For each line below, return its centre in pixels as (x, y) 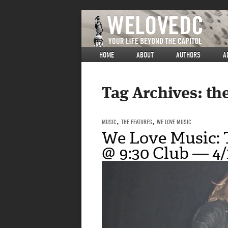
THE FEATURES (136, 122)
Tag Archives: (154, 94)
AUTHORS (188, 55)
